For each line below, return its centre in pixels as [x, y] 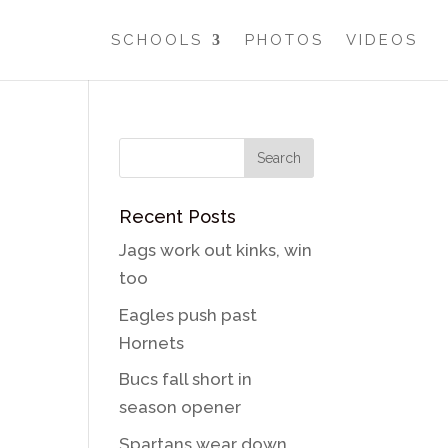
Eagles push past [188, 314]
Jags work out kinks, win [216, 250]
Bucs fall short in [186, 379]
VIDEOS [382, 40]
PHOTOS [284, 40]
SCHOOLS [157, 40]
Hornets [152, 342]
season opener [180, 407]
